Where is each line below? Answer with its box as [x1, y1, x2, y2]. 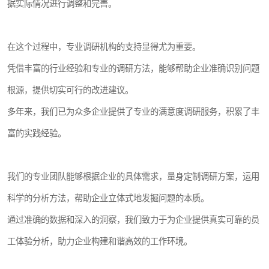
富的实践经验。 [7, 128, 66, 138]
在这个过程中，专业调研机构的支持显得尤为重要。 [7, 42, 201, 52]
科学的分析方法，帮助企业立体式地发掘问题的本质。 [7, 193, 209, 203]
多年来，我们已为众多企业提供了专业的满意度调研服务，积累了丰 [7, 107, 259, 116]
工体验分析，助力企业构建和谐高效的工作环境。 [7, 237, 192, 246]
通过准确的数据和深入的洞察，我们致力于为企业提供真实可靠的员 [7, 215, 259, 225]
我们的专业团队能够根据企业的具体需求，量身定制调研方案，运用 [7, 172, 259, 181]
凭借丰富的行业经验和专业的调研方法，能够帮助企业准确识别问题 [7, 64, 259, 73]
